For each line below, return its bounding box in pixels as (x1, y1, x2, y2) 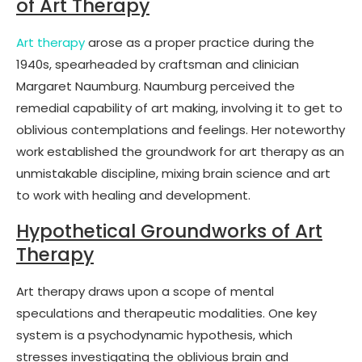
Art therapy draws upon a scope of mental (16, 282, 274, 300)
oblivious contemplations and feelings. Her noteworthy (16, 120, 345, 138)
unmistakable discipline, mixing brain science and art (16, 164, 330, 182)
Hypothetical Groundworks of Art (16, 217, 322, 244)
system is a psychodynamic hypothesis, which (16, 326, 293, 343)
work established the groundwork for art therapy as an (16, 142, 344, 160)
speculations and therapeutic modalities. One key (16, 304, 317, 322)
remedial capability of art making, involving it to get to (16, 99, 343, 116)
